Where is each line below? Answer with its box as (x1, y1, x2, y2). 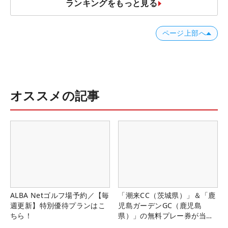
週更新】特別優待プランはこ (10, 200, 106, 210)
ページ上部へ (162, 29, 206, 38)
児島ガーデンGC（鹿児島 (118, 200, 202, 210)
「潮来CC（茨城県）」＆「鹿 (118, 190, 216, 200)
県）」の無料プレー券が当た (118, 210, 214, 220)
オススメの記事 (10, 87, 100, 104)
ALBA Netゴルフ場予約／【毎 (10, 190, 109, 200)
